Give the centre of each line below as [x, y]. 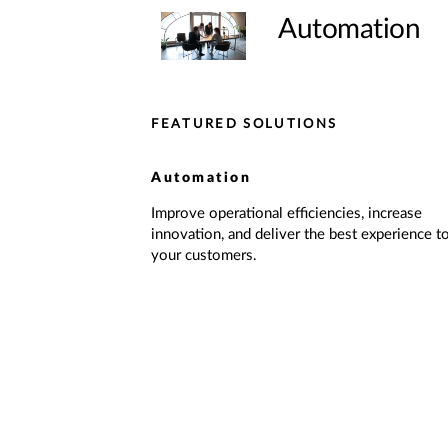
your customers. [204, 255]
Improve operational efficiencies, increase [287, 213]
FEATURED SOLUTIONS [244, 124]
